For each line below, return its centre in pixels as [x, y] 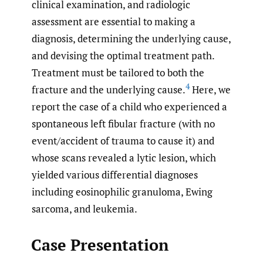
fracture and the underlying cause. [109, 90]
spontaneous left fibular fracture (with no [123, 124]
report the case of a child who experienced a [129, 107]
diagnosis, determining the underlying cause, [131, 39]
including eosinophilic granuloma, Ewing [122, 192]
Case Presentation [100, 245]
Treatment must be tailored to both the [118, 73]
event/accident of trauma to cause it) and [123, 141]
